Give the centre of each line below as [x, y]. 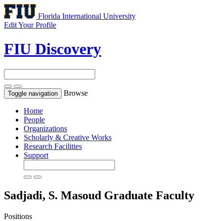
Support [36, 155]
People [34, 119]
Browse [76, 93]
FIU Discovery [53, 49]
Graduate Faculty [149, 195]
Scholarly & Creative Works [68, 137]
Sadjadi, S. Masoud [54, 195]
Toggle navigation [33, 93]
